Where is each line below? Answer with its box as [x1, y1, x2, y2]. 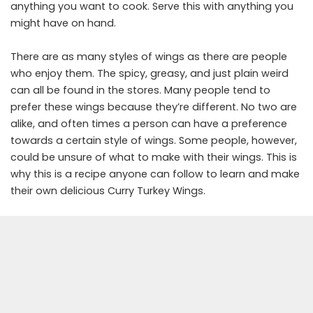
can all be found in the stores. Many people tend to [10, 83, 270, 98]
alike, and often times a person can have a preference [10, 117, 287, 131]
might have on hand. [10, 16, 116, 31]
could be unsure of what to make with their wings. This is [10, 150, 297, 165]
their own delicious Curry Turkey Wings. [10, 184, 205, 198]
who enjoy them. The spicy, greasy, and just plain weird [10, 66, 289, 81]
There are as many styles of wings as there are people [10, 50, 287, 64]
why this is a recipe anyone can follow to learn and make [10, 167, 300, 182]
